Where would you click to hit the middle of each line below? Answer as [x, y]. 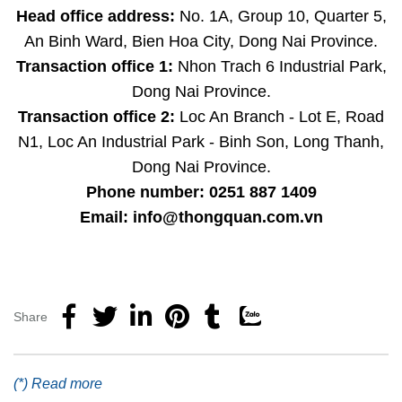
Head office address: [95, 16]
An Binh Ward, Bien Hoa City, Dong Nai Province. [201, 41]
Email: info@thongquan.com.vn [201, 217]
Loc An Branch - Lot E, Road [280, 116]
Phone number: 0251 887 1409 [201, 192]
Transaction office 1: [94, 66]
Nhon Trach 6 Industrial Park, [280, 66]
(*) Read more [58, 383]
